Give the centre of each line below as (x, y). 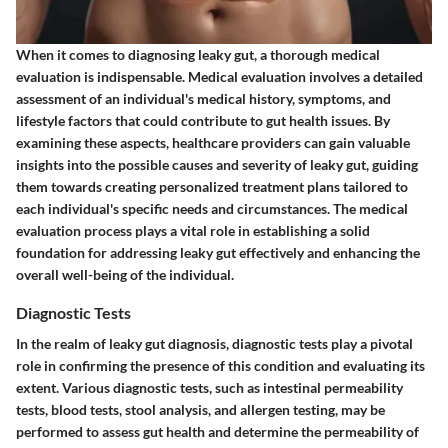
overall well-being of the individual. (125, 275)
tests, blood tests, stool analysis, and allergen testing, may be (200, 410)
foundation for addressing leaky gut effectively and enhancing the (218, 253)
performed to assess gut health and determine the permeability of (217, 432)
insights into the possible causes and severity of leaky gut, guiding (217, 165)
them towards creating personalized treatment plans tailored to (212, 187)
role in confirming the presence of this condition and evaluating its (220, 366)
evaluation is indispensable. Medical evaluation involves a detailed (219, 77)
